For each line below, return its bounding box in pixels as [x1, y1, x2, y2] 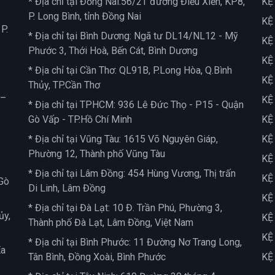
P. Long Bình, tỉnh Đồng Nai [28, 10, 141, 22]
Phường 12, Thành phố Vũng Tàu [28, 148, 165, 160]
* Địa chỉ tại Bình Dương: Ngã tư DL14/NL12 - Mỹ [28, 30, 238, 42]
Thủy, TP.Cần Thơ [28, 79, 100, 91]
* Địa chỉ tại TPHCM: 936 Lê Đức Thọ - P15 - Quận [28, 99, 244, 110]
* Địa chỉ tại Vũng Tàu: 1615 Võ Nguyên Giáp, [28, 133, 218, 145]
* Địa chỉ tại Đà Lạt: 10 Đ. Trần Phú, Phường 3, [28, 202, 222, 214]
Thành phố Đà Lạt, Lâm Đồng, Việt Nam [28, 217, 193, 228]
